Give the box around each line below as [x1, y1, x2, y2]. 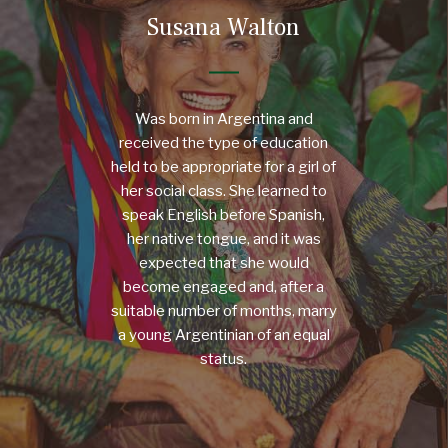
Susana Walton [147, 11, 300, 43]
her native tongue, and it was [126, 229, 321, 248]
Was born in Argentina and [134, 109, 313, 128]
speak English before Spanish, [122, 205, 325, 224]
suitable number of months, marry [110, 301, 337, 320]
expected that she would [138, 253, 309, 272]
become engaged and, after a [123, 277, 324, 296]
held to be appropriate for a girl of [111, 157, 336, 176]
